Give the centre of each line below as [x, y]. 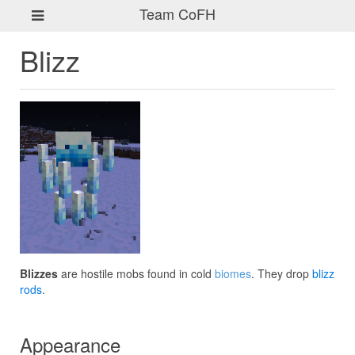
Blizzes [39, 273]
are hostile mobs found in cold [136, 273]
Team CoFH [177, 13]
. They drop [282, 273]
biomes [233, 273]
